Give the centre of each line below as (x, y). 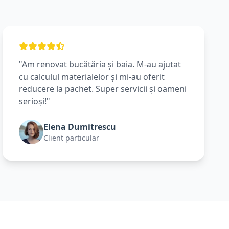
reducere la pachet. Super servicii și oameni (103, 89)
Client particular (72, 138)
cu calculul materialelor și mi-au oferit (92, 77)
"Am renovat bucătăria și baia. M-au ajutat (100, 64)
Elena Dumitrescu (80, 127)
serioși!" (35, 101)
